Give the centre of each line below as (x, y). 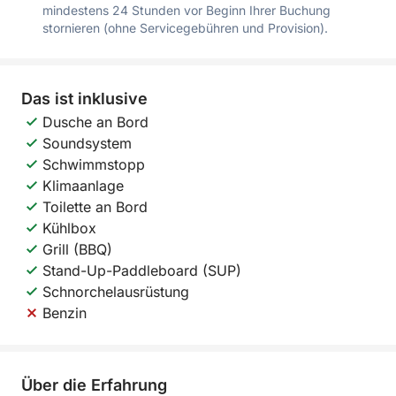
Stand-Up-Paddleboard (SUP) (142, 270)
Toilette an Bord (95, 207)
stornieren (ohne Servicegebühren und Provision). (185, 28)
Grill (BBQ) (77, 249)
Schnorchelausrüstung (116, 292)
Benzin (65, 313)
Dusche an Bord (95, 122)
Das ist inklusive (84, 99)
